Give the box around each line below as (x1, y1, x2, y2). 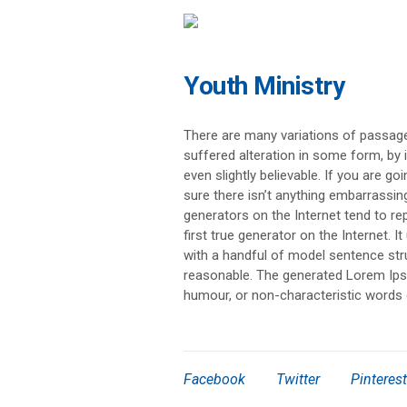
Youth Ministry (184, 71, 344, 102)
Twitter (276, 371, 320, 389)
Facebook (184, 371, 245, 389)
